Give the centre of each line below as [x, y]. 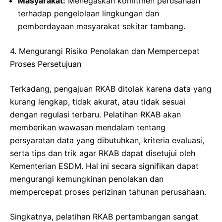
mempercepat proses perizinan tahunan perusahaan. [108, 192]
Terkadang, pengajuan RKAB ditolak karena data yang [111, 89]
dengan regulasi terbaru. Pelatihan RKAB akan [95, 115]
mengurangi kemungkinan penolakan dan [87, 179]
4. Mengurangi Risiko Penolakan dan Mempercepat [105, 51]
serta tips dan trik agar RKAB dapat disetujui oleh [103, 153]
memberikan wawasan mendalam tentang [88, 128]
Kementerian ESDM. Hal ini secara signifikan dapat [104, 166]
